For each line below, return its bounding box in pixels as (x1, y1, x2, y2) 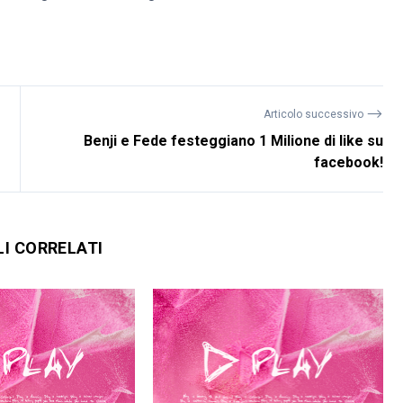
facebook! (314, 154, 384, 172)
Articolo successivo (264, 108, 367, 121)
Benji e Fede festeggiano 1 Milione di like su (84, 132, 384, 150)
